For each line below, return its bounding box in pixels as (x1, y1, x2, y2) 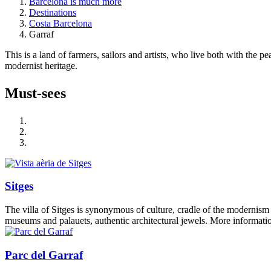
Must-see (5, 85, 60, 101)
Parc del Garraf (5, 248, 83, 261)
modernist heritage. (5, 60, 77, 71)
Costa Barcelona (29, 18, 92, 28)
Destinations (29, 7, 76, 18)
